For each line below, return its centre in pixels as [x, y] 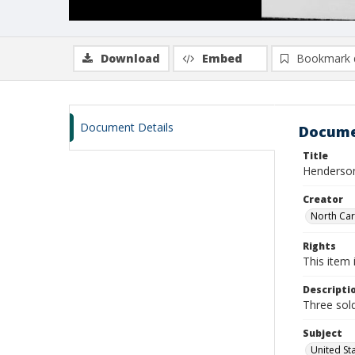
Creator [323, 199]
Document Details [127, 127]
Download [130, 58]
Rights [319, 246]
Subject [323, 333]
